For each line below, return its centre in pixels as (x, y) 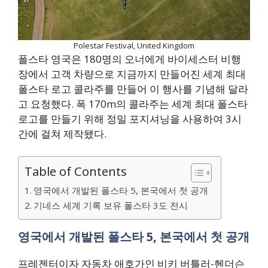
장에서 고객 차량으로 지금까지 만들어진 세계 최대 (132, 74)
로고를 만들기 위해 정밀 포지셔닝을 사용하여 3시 (130, 118)
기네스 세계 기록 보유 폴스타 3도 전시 (111, 205)
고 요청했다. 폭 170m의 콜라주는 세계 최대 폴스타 (133, 103)
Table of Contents (76, 171)
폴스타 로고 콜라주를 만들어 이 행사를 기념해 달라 (133, 89)
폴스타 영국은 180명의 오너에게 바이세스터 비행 (130, 59)
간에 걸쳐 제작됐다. (62, 133)
